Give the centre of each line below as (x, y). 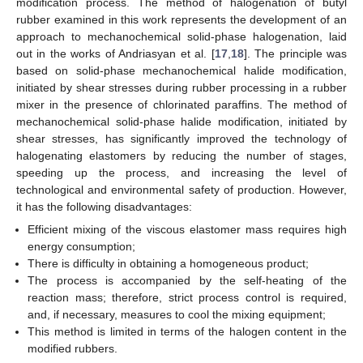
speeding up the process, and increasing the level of (181, 172)
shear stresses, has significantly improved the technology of (181, 138)
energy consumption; (82, 247)
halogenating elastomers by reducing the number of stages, (181, 155)
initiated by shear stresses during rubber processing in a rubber (181, 87)
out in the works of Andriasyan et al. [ (115, 53)
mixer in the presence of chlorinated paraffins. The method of (181, 104)
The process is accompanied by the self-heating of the (187, 281)
